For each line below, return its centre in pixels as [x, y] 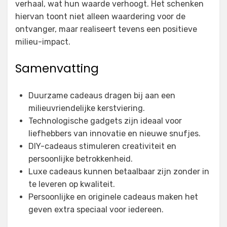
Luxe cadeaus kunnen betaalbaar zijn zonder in [119, 172]
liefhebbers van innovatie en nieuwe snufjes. [115, 134]
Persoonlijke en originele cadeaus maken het [113, 197]
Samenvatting [57, 69]
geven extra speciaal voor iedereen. [96, 210]
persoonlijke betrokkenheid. [81, 159]
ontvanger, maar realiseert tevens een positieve [106, 29]
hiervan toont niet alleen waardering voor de [100, 17]
